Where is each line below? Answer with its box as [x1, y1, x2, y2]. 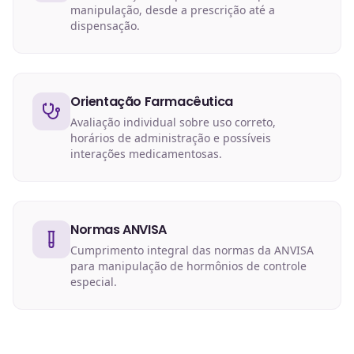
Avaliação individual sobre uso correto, [70, 115, 276, 130]
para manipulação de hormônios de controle [70, 258, 307, 273]
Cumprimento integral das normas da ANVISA [70, 243, 314, 258]
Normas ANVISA [70, 220, 167, 239]
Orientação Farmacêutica [70, 92, 233, 111]
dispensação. [70, 18, 140, 33]
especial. [70, 274, 117, 289]
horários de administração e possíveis [70, 130, 271, 145]
